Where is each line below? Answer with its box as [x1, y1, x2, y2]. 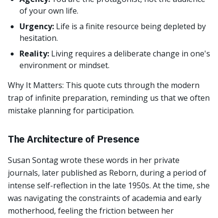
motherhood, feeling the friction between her [8, 205, 174, 216]
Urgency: [19, 21, 54, 32]
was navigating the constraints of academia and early [8, 193, 201, 203]
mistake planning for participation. [8, 105, 134, 116]
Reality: [19, 48, 49, 59]
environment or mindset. [19, 60, 109, 71]
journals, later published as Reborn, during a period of [8, 167, 206, 178]
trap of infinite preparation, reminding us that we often [8, 92, 210, 103]
